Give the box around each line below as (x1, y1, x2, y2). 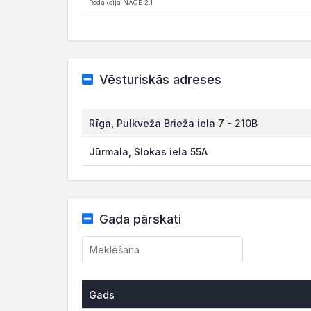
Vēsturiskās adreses (99, 72, 221, 87)
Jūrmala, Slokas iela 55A (89, 146, 208, 158)
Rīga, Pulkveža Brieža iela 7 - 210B (89, 117, 258, 129)
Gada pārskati (99, 212, 181, 226)
